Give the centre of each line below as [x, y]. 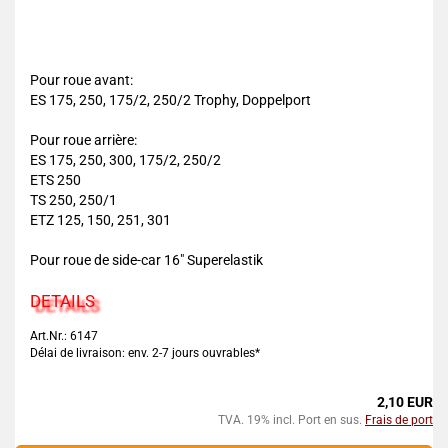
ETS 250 [55, 180]
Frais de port [399, 420]
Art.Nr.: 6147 [64, 336]
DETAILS [62, 301]
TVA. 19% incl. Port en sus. [291, 420]
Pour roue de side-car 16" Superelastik [146, 260]
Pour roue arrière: [83, 140]
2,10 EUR [405, 402]
